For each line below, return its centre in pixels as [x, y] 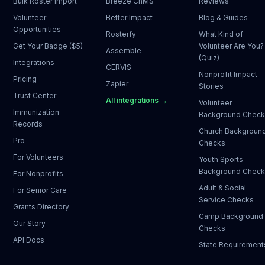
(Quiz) [209, 58]
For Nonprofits [38, 174]
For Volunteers [38, 157]
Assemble [123, 51]
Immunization [36, 112]
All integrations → [136, 100]
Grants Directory [41, 207]
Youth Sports [221, 159]
